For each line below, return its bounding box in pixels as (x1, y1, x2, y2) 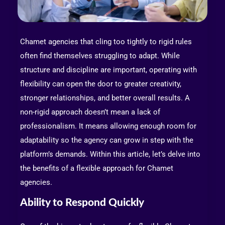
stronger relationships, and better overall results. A (20, 93, 190, 102)
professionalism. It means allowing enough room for (20, 121, 196, 131)
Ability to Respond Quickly (20, 197, 144, 208)
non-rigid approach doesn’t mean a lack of (20, 107, 160, 117)
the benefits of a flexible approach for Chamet (20, 163, 173, 173)
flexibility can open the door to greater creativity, (20, 79, 181, 88)
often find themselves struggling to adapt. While (20, 51, 180, 60)
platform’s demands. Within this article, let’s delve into (20, 149, 200, 159)
